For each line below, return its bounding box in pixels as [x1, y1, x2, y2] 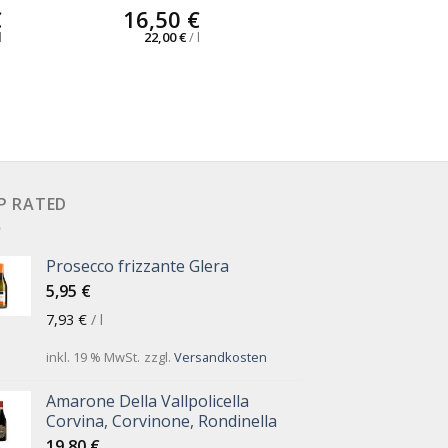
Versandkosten [173, 347, 267, 366]
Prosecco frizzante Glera [45, 255, 229, 278]
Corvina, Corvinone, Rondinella [45, 410, 277, 433]
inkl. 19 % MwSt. [45, 347, 140, 366]
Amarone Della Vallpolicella [45, 390, 249, 413]
